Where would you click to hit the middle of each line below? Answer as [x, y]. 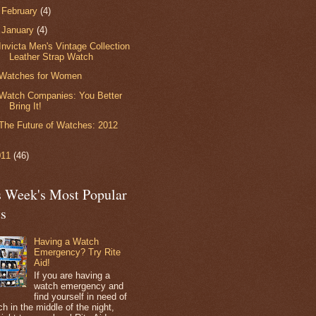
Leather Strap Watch [51, 57]
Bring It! [26, 106]
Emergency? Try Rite [78, 253]
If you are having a [72, 275]
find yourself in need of [81, 296]
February [21, 11]
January [19, 30]
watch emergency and [79, 286]
